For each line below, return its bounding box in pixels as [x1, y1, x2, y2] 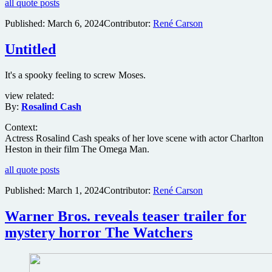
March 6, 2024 [47, 18, 104, 29]
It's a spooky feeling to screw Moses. [5, 69, 146, 80]
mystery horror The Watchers [5, 224, 192, 240]
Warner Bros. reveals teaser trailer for [5, 208, 246, 224]
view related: [5, 90, 54, 101]
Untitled [5, 41, 56, 57]
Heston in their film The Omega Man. [5, 143, 149, 154]
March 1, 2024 [47, 185, 104, 195]
